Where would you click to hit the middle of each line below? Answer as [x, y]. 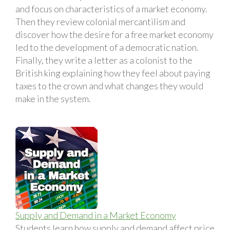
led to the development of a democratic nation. [107, 47]
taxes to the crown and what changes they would [109, 85]
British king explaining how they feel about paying [113, 73]
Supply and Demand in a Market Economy [96, 215]
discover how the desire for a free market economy [114, 34]
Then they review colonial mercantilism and [100, 21]
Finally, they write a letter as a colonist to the [104, 60]
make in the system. [53, 98]
